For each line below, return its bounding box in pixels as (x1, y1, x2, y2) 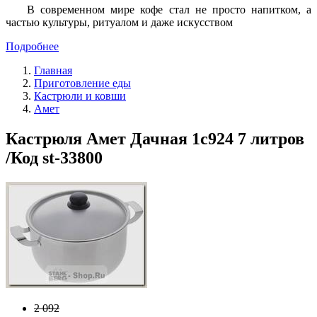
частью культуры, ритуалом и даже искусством (6, 16, 233, 28)
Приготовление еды (34, 76, 131, 89)
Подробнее (6, 40, 59, 52)
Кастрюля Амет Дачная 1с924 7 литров (6, 129, 304, 148)
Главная (34, 64, 72, 76)
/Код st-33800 (6, 148, 103, 167)
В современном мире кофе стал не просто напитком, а (27, 3, 311, 16)
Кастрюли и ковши (34, 89, 126, 102)
